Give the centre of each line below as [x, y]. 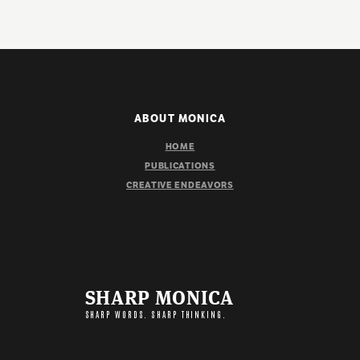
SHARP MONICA [159, 300]
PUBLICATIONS [180, 165]
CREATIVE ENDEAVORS [180, 184]
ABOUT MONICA [180, 118]
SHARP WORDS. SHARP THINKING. [155, 314]
